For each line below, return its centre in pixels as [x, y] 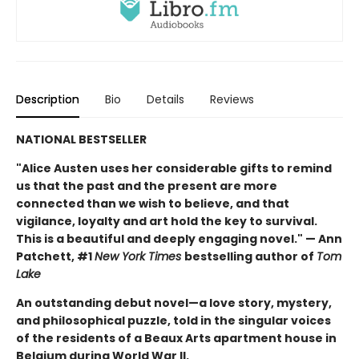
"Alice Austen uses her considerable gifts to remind [174, 169]
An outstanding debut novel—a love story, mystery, [174, 303]
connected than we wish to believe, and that [153, 204]
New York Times [139, 257]
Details [165, 100]
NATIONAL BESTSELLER [81, 140]
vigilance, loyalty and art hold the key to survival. [167, 222]
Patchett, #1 [55, 257]
